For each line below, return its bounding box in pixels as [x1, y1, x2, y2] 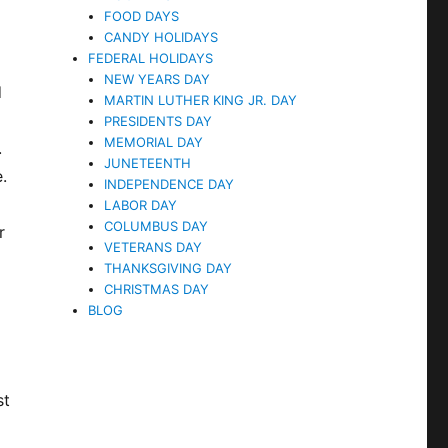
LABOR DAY [104, 196, 178, 213]
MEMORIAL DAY [104, 133, 204, 150]
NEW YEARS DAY [104, 70, 211, 87]
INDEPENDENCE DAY [104, 175, 235, 192]
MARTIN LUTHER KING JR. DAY [104, 91, 298, 108]
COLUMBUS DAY [104, 217, 209, 234]
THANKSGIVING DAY [104, 259, 233, 276]
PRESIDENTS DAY [104, 112, 213, 129]
